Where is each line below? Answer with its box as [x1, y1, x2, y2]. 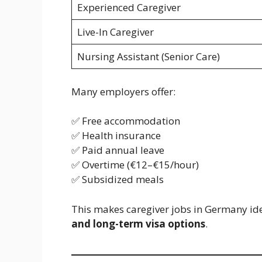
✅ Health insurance [71, 129, 161, 143]
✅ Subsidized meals [71, 173, 164, 187]
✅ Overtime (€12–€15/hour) [71, 158, 199, 172]
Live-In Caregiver [77, 25, 154, 39]
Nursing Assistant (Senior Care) [77, 50, 220, 64]
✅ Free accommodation [71, 114, 180, 128]
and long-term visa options [71, 216, 205, 230]
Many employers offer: [71, 84, 175, 98]
